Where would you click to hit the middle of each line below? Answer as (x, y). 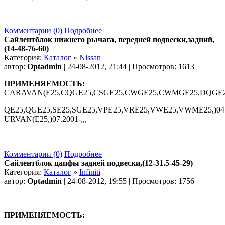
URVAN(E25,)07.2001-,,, (45, 119)
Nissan (90, 57)
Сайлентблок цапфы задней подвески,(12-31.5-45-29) (98, 163)
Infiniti (90, 172)
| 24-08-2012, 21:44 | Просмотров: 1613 (128, 66)
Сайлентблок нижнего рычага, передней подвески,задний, (109, 39)
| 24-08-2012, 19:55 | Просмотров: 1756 (128, 181)
